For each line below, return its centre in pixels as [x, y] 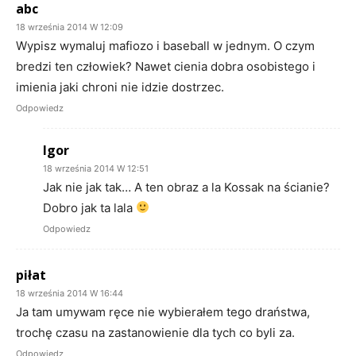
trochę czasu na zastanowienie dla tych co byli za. [155, 332]
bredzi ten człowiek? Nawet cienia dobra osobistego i [166, 66]
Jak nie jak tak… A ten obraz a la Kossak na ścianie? [186, 187]
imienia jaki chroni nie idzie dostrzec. [120, 87]
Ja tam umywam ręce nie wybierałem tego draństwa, [163, 311]
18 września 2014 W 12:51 [96, 168]
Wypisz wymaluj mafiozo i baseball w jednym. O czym [165, 45]
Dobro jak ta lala [89, 207]
